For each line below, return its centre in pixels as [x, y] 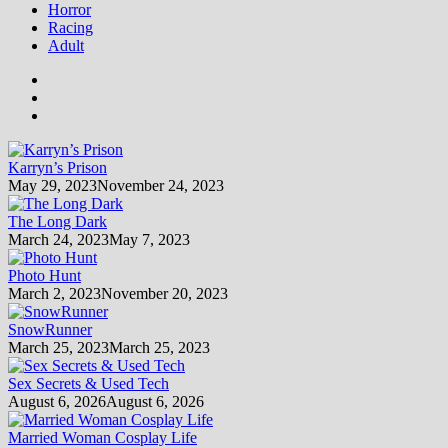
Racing [70, 27]
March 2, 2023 [54, 293]
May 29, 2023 [52, 185]
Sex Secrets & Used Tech [88, 383]
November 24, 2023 [160, 185]
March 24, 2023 [58, 239]
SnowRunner [50, 329]
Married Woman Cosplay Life [102, 437]
